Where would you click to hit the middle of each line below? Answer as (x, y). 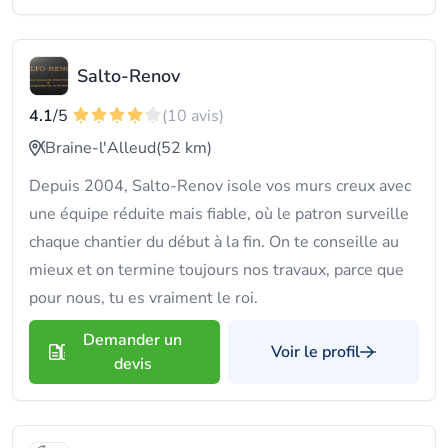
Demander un (132, 340)
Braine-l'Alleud (100, 148)
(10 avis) (193, 116)
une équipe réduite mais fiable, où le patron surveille (219, 214)
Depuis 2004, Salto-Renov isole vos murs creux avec (220, 186)
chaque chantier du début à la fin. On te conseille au (214, 242)
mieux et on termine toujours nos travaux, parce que (216, 270)
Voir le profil (315, 352)
